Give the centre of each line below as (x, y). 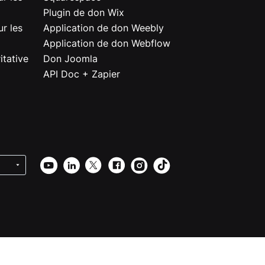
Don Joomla (70, 58)
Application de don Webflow (106, 43)
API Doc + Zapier (81, 74)
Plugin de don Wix (83, 12)
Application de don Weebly (103, 28)
